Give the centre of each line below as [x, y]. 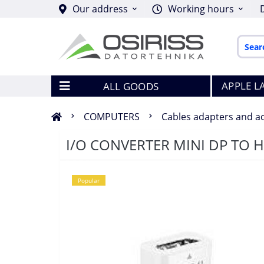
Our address [100, 9]
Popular [89, 180]
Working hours [201, 9]
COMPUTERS [112, 117]
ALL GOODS [131, 86]
